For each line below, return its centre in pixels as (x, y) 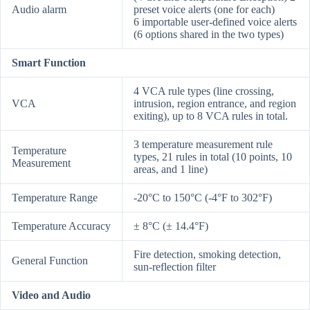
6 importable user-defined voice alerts (215, 22)
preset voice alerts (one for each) (204, 10)
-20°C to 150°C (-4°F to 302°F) (203, 198)
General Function (50, 261)
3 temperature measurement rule (203, 145)
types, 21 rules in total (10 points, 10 (213, 157)
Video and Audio (51, 295)
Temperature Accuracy (61, 226)
